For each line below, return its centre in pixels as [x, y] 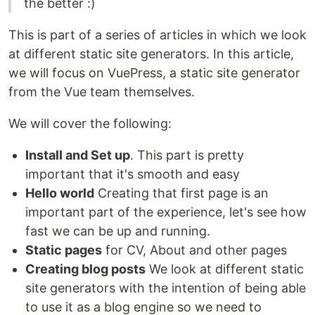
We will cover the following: [90, 124]
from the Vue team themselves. [102, 92]
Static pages [64, 250]
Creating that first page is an [181, 193]
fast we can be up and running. [118, 231]
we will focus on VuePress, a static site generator [154, 73]
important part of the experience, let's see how [166, 212]
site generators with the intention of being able [166, 288]
